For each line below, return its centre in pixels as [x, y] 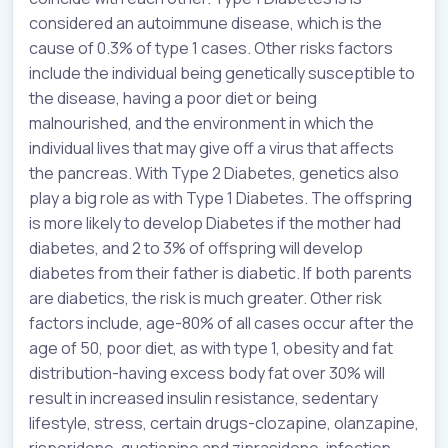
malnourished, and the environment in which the [201, 122]
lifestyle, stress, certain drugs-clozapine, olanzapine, [224, 422]
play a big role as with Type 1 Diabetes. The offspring [220, 197]
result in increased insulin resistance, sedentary [203, 397]
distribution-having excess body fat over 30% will [207, 372]
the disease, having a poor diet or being [173, 97]
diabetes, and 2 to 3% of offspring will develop [196, 247]
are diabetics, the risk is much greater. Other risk [205, 297]
